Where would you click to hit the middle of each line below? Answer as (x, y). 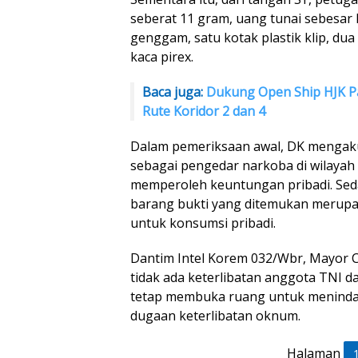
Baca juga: (174, 91)
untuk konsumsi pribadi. (203, 223)
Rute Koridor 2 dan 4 (204, 111)
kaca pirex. (162, 56)
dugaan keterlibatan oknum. (215, 315)
